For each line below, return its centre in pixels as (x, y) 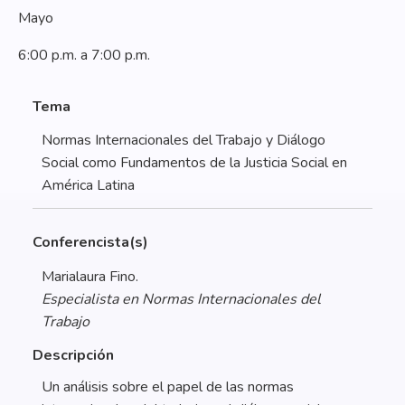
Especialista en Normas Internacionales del (181, 299)
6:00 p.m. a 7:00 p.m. (84, 56)
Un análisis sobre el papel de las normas (168, 387)
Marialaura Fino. (90, 276)
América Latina (88, 186)
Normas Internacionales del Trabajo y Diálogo (184, 141)
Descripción (73, 356)
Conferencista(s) (90, 243)
